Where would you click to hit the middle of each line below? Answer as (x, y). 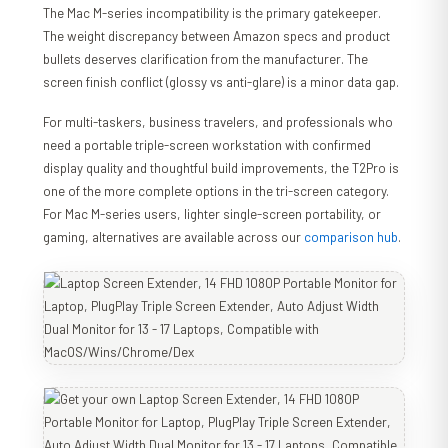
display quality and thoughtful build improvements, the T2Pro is (221, 168)
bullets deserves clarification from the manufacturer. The (206, 59)
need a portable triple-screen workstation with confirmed (207, 145)
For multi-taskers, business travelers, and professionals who (218, 122)
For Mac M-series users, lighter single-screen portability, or (212, 214)
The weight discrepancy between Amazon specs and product (217, 36)
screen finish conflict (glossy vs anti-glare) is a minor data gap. (221, 82)
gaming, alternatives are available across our (174, 237)
